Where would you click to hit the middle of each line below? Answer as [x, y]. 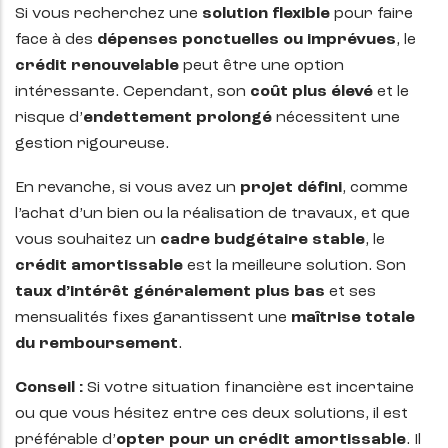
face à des [56, 40]
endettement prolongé [177, 118]
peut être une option [261, 66]
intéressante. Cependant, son [132, 92]
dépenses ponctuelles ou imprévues [246, 40]
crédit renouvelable [97, 66]
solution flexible [266, 14]
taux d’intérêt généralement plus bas [170, 292]
